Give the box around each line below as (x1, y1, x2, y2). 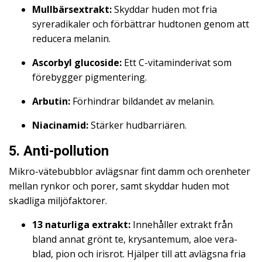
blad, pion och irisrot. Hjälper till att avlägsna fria (32, 247, 246, 260)
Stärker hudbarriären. (88, 119, 187, 132)
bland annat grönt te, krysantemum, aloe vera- (32, 233, 237, 246)
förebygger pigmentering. (32, 71, 147, 84)
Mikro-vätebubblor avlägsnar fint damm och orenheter (9, 165, 250, 178)
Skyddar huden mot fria (112, 3, 217, 16)
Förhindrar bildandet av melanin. (70, 95, 215, 108)
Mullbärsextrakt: (32, 3, 112, 16)
